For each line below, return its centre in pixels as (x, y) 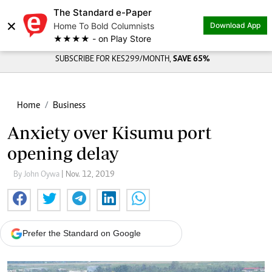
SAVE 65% (191, 59)
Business (69, 106)
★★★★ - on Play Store (102, 39)
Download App (235, 25)
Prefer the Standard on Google (82, 233)
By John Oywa (37, 175)
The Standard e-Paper (103, 12)
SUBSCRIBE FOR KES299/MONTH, (114, 59)
